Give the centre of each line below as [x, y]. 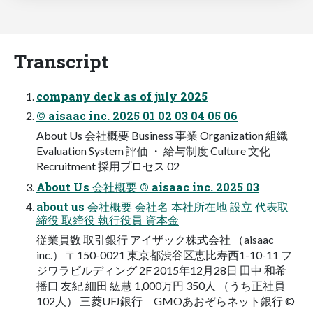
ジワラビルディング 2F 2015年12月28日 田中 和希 [161, 270]
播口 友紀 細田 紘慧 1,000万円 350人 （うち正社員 [161, 286]
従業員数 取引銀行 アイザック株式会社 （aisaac [155, 240]
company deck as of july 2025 [122, 96]
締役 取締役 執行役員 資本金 [108, 220]
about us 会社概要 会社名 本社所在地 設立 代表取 [162, 207]
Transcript [61, 61]
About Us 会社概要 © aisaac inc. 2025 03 [148, 187]
